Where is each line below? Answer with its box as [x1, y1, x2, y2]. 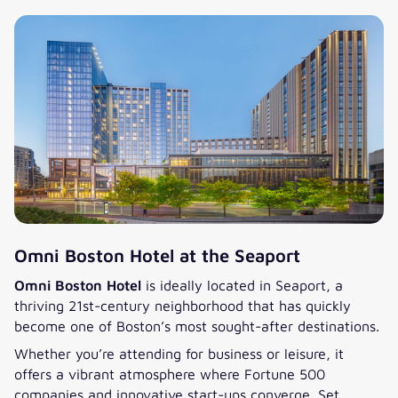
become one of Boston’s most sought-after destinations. [14, 316, 379, 334]
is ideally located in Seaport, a [141, 275, 343, 293]
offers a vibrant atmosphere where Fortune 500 [14, 364, 325, 382]
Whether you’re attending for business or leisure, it [14, 344, 344, 362]
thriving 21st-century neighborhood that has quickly [14, 296, 351, 314]
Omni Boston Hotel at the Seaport [14, 244, 300, 266]
